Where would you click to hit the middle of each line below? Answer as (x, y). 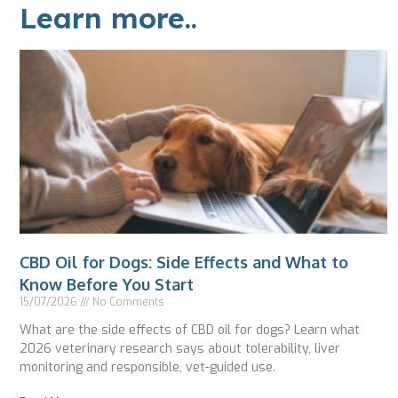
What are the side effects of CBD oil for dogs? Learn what (190, 330)
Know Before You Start (107, 285)
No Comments (127, 302)
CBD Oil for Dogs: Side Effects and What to (184, 263)
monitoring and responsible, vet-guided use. (147, 368)
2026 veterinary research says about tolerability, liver (180, 349)
